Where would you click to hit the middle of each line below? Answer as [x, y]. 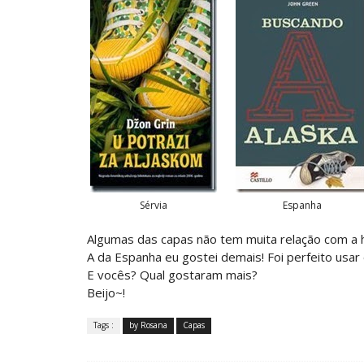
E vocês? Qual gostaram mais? [172, 274]
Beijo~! [106, 292]
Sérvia [154, 205]
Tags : [104, 325]
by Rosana [148, 325]
